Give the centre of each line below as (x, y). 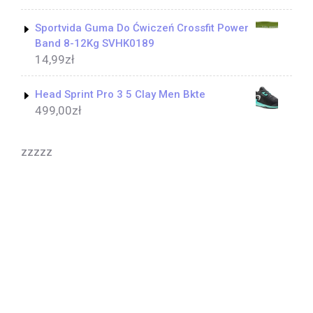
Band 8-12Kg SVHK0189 (95, 44)
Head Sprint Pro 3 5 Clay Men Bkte (120, 95)
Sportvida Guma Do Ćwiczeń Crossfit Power (142, 28)
